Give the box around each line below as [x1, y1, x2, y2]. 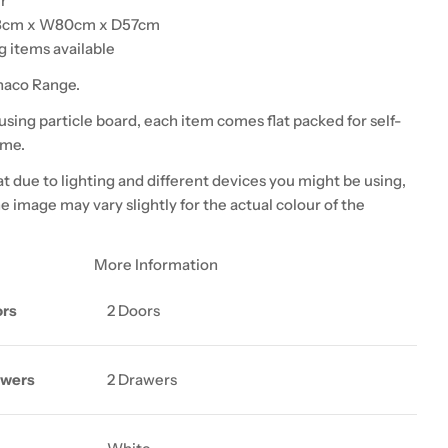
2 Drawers [107, 370, 178, 389]
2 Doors [107, 301, 161, 320]
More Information [94, 255, 219, 274]
